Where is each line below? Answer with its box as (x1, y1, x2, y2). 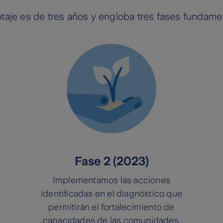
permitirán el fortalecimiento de (48, 202, 175, 213)
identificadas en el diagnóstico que (41, 189, 182, 199)
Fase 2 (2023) (74, 155, 149, 168)
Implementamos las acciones (52, 175, 171, 186)
